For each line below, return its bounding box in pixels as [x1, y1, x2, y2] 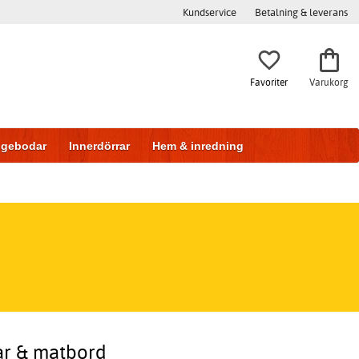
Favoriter [250, 75, 288, 88]
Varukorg [309, 75, 349, 88]
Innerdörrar [69, 139, 130, 152]
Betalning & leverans [255, 6, 348, 18]
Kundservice [183, 6, 236, 18]
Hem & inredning [152, 139, 244, 152]
